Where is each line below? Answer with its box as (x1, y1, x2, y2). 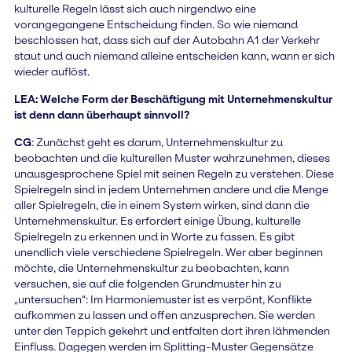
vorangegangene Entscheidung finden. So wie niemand (13, 17, 298, 31)
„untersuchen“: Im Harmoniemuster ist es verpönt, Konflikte (13, 292, 312, 306)
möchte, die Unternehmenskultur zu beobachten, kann (13, 261, 289, 274)
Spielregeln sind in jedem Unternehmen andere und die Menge (13, 182, 328, 196)
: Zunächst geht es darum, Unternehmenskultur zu (31, 135, 283, 148)
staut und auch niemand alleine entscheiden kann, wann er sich (13, 49, 335, 62)
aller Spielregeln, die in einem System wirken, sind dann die (13, 198, 310, 211)
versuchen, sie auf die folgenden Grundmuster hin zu (13, 277, 281, 290)
